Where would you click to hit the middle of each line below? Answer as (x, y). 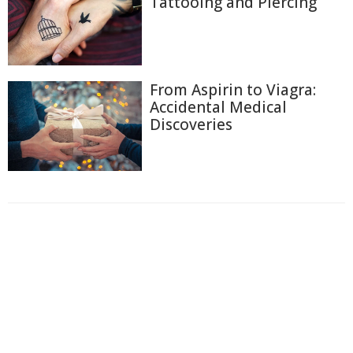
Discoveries (191, 125)
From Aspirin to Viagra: (233, 90)
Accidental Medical (218, 108)
